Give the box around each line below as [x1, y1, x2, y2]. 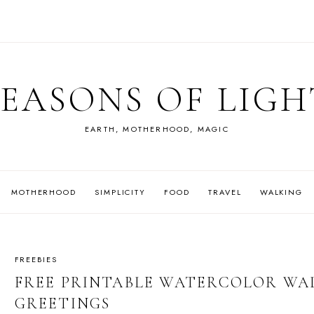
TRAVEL [208, 186, 242, 198]
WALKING [259, 186, 303, 198]
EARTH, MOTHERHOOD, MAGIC [85, 123, 229, 135]
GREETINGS [14, 294, 111, 313]
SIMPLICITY [95, 186, 146, 198]
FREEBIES [14, 254, 57, 265]
